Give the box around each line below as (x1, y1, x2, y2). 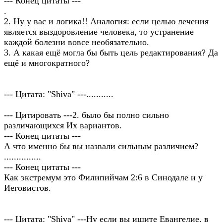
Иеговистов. (4, 183, 51, 193)
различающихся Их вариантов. (4, 120, 122, 130)
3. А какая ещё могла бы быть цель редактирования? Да (4, 48, 218, 57)
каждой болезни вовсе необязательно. (4, 37, 149, 47)
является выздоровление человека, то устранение (4, 27, 194, 37)
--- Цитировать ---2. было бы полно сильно (4, 110, 169, 120)
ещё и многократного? (4, 58, 90, 68)
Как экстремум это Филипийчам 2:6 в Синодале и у (4, 172, 203, 182)
